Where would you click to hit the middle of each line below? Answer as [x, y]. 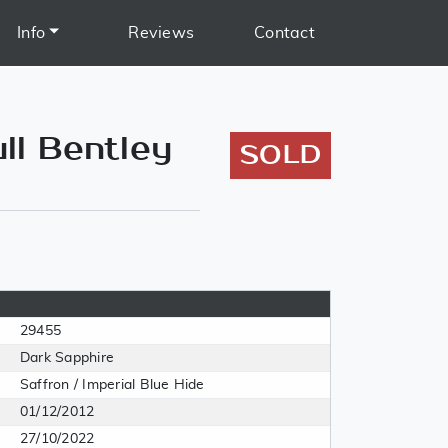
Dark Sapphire [67, 358]
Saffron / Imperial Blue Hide [112, 385]
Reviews [161, 32]
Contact [284, 32]
